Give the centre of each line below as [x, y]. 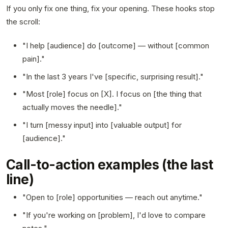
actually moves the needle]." [72, 107]
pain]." [34, 59]
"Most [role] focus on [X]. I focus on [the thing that [112, 94]
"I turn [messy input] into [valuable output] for [102, 125]
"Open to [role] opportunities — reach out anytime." [112, 197]
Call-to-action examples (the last [110, 165]
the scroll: [23, 21]
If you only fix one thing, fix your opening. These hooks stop [110, 8]
